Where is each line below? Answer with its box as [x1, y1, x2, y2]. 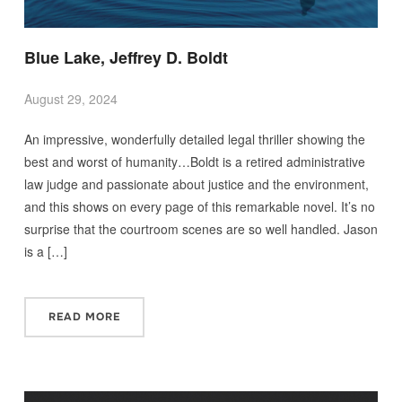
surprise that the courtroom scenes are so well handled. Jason [23, 220, 378, 239]
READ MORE [48, 310, 120, 325]
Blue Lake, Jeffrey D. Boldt [23, 46, 228, 70]
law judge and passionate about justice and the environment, [23, 175, 369, 194]
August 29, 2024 [23, 90, 118, 109]
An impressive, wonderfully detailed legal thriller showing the [23, 130, 365, 149]
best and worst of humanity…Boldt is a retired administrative [23, 153, 365, 171]
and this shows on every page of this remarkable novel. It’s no [23, 197, 375, 216]
